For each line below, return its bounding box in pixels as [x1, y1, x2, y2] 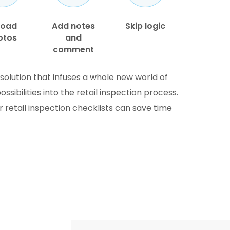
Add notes [52, 20, 95, 32]
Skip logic [125, 20, 166, 32]
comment [53, 44, 94, 55]
